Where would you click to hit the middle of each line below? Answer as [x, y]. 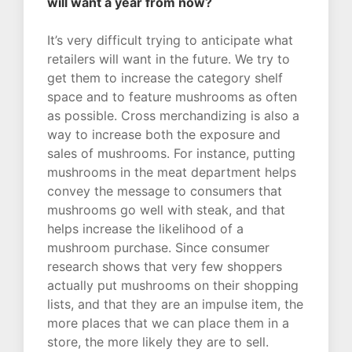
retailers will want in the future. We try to [169, 59]
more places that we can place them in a [168, 323]
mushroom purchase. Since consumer [158, 248]
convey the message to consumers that [165, 191]
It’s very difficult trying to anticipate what [170, 40]
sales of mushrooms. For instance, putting [171, 154]
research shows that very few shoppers [165, 267]
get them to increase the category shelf [165, 78]
